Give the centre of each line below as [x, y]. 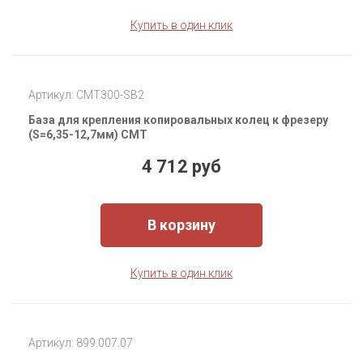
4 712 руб [181, 167]
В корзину [181, 225]
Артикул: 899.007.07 [81, 343]
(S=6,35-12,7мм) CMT [88, 135]
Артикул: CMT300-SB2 [86, 95]
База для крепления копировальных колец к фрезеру [178, 120]
